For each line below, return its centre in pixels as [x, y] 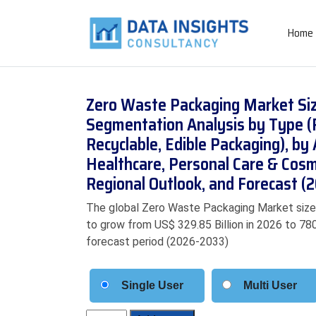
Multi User [270, 285]
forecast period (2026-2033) [157, 242]
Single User [152, 285]
